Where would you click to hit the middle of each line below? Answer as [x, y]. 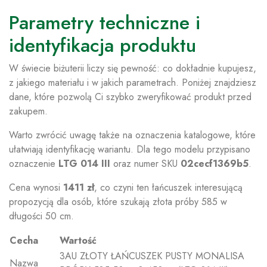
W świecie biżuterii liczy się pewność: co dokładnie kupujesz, [133, 69]
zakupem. [28, 111]
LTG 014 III [84, 164]
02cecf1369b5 [215, 164]
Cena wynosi [36, 188]
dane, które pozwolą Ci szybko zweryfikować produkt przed [130, 97]
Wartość [78, 241]
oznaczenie [34, 164]
